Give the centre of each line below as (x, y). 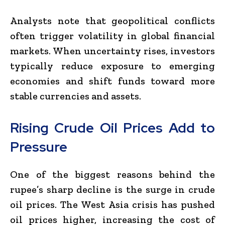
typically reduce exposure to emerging (113, 66)
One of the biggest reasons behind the (113, 174)
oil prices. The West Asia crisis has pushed (113, 204)
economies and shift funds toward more (113, 81)
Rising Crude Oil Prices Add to (113, 128)
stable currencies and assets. (76, 96)
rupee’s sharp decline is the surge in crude (113, 189)
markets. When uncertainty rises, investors (113, 50)
